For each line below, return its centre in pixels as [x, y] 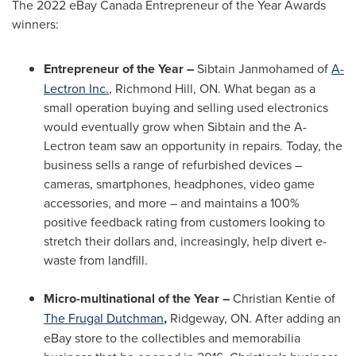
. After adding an [295, 318]
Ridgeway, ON [209, 318]
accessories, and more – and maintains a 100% [172, 203]
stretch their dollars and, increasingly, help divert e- [185, 241]
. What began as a [267, 88]
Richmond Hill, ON [166, 88]
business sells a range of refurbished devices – [173, 164]
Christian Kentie [277, 298]
